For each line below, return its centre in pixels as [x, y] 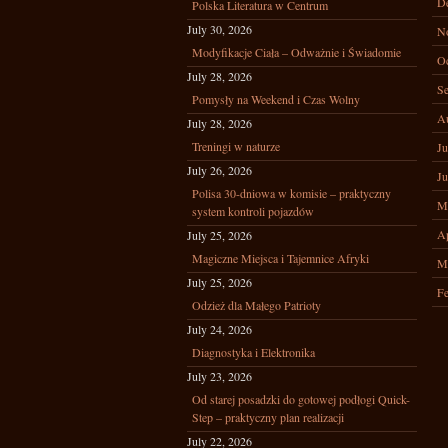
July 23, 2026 [219, 376]
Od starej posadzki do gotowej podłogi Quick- [301, 399]
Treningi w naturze [236, 146]
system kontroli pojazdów [253, 211]
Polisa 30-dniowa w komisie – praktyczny [291, 193]
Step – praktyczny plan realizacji [268, 417]
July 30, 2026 [219, 29]
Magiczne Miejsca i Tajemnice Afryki [280, 258]
